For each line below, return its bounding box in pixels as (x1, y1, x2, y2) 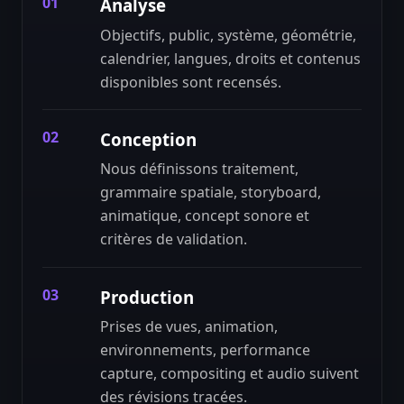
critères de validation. (100, 229, 248, 250)
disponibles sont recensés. (100, 71, 282, 92)
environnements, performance (100, 340, 311, 361)
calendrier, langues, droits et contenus (100, 48, 362, 69)
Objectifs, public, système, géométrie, (100, 24, 357, 45)
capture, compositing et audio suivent (100, 363, 360, 384)
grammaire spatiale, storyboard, (100, 182, 322, 203)
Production (100, 285, 195, 308)
